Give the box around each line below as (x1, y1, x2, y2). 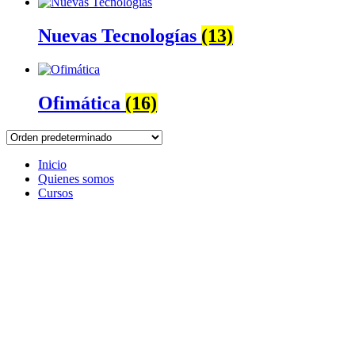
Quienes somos (38, 171, 114, 185)
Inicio (38, 157, 67, 171)
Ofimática (38, 92, 125, 113)
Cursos (38, 185, 73, 200)
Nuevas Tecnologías (38, 25, 201, 46)
